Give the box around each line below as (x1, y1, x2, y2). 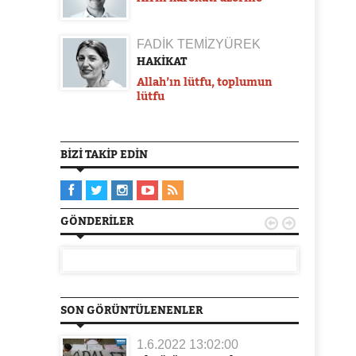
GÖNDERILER (60, 211, 133, 229)
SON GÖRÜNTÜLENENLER (60, 300, 203, 318)
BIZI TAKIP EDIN (60, 145, 148, 162)
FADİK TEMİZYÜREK (137, 37, 261, 51)
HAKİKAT (137, 52, 187, 69)
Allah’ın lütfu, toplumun (137, 72, 273, 90)
